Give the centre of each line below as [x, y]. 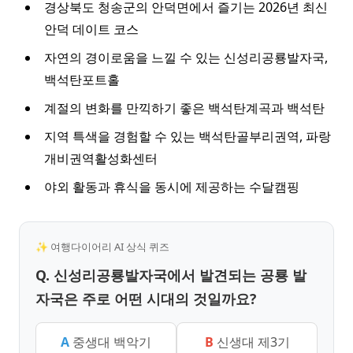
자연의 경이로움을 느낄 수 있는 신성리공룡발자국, [186, 57]
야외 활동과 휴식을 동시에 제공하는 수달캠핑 [172, 186]
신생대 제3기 [251, 342]
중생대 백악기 [110, 342]
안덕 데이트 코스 [91, 29]
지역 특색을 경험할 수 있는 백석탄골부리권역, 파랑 [188, 136]
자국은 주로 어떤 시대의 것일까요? [146, 298]
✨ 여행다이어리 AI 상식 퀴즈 [102, 246]
